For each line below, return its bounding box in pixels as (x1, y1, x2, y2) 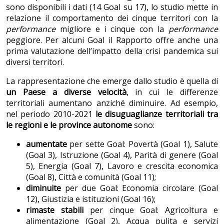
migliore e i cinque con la (55, 23, 168, 35)
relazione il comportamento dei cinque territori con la (6, 12, 218, 24)
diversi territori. (6, 56, 64, 68)
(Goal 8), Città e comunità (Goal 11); (26, 171, 156, 183)
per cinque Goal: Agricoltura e (83, 204, 218, 216)
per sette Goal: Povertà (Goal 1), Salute (67, 138, 218, 150)
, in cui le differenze (126, 86, 218, 98)
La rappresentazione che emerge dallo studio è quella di (6, 75, 218, 87)
